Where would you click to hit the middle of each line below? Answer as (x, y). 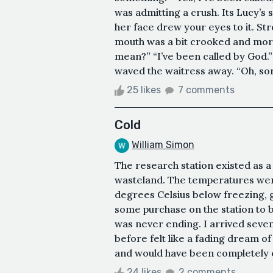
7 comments (206, 90)
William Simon (163, 144)
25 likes (144, 90)
